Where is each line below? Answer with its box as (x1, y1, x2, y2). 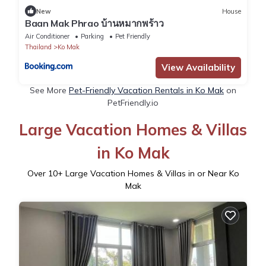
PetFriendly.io (107, 97, 159, 109)
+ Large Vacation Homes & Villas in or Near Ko (57, 168, 239, 179)
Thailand (25, 43, 52, 52)
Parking (81, 32, 104, 41)
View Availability (161, 62, 235, 74)
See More (30, 85, 69, 96)
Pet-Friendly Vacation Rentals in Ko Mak (69, 85, 224, 96)
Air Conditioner (25, 32, 69, 41)
